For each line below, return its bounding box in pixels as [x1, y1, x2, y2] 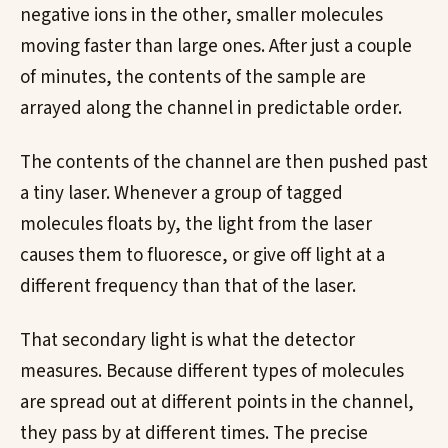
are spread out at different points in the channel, [20, 388, 414, 416]
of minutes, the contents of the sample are [20, 64, 366, 92]
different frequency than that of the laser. [20, 272, 356, 300]
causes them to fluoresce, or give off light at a [20, 241, 385, 269]
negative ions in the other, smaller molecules [20, 2, 383, 30]
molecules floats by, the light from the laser [20, 210, 372, 238]
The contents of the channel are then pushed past [20, 148, 428, 176]
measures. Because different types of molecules [20, 357, 404, 385]
